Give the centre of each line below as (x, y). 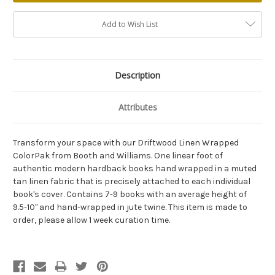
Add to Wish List (130, 25)
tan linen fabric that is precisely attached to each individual (132, 182)
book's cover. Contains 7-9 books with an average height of (130, 195)
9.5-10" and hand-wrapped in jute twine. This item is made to (130, 207)
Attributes (137, 107)
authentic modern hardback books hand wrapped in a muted (135, 169)
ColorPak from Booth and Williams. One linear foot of (118, 156)
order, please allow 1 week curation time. (92, 220)
